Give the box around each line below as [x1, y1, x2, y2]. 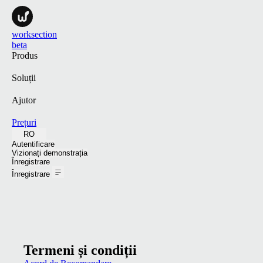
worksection [12, 29, 57, 39]
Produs [12, 50, 38, 60]
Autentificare [12, 140, 55, 149]
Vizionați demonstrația [12, 149, 87, 157]
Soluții [12, 73, 36, 83]
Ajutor [12, 95, 36, 105]
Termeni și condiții [23, 242, 137, 258]
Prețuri [12, 117, 36, 127]
